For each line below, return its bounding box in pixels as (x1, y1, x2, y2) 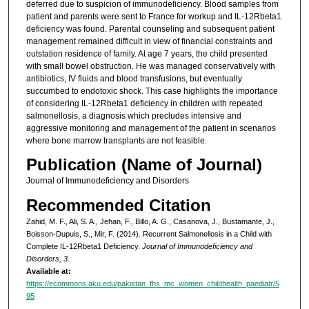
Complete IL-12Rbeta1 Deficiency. (26, 241, 142, 250)
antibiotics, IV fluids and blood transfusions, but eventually (26, 73, 242, 83)
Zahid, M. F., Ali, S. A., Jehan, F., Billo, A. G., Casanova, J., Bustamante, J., (26, 217, 275, 226)
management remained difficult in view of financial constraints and (26, 36, 272, 46)
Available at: (26, 266, 71, 275)
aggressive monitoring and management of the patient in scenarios (26, 123, 276, 133)
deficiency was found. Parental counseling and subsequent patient (26, 23, 275, 34)
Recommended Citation (26, 195, 211, 215)
